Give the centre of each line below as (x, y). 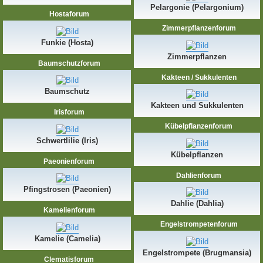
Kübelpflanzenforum (198, 127)
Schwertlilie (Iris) (67, 140)
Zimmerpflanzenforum (198, 28)
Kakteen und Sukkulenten (197, 106)
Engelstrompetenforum (198, 225)
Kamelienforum (68, 210)
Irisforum (68, 112)
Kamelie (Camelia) (67, 238)
